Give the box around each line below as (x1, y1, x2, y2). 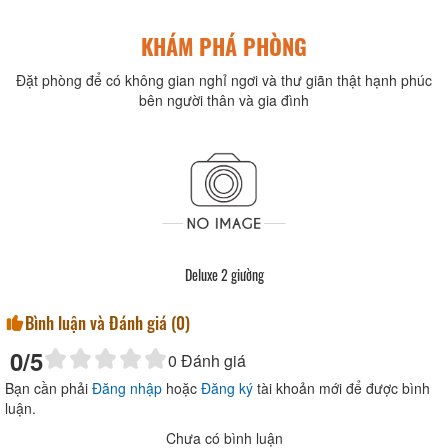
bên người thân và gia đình (139, 90, 309, 111)
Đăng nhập (92, 378, 162, 399)
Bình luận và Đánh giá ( (25, 310, 176, 336)
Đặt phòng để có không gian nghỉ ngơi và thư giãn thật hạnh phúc (16, 70, 432, 91)
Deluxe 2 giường (184, 264, 264, 286)
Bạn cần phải (5, 378, 92, 399)
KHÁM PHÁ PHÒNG (141, 30, 307, 63)
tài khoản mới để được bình (253, 378, 430, 399)
